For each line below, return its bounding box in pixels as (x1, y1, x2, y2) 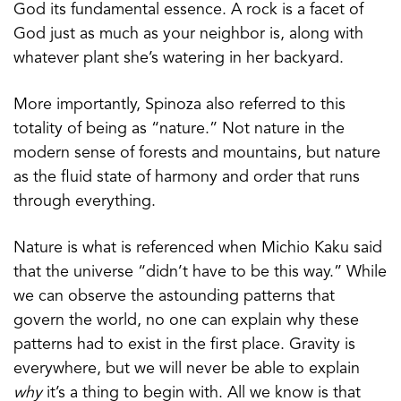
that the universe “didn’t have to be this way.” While (13, 263, 387, 280)
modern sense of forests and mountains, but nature (13, 144, 380, 161)
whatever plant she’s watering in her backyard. (13, 49, 344, 66)
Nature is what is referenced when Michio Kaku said (13, 239, 382, 256)
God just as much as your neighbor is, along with (13, 25, 363, 42)
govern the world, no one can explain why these (13, 311, 359, 328)
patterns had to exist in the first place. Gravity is (13, 336, 355, 353)
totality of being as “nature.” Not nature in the (13, 120, 345, 137)
